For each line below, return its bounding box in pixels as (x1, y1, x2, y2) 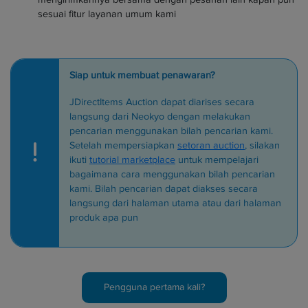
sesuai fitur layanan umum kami (38, 8, 176, 20)
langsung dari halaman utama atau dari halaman (69, 197, 281, 209)
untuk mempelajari (175, 154, 258, 166)
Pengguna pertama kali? (103, 281, 205, 293)
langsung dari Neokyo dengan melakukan (69, 111, 250, 122)
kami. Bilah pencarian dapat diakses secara (69, 183, 258, 195)
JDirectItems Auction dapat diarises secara (69, 96, 254, 108)
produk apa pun (69, 212, 138, 223)
